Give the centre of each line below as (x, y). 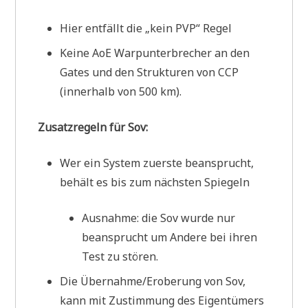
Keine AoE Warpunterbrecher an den (155, 53)
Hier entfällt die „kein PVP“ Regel (146, 28)
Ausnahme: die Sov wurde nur (159, 218)
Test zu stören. (120, 256)
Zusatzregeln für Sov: (93, 127)
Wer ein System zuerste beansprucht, (157, 163)
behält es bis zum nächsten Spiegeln (155, 182)
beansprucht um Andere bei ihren (170, 237)
